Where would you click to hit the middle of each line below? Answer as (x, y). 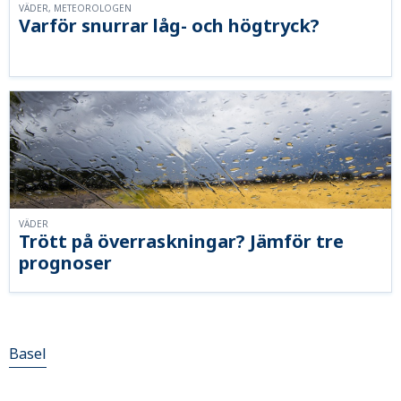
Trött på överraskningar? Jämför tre (181, 242)
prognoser (65, 263)
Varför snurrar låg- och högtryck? (169, 26)
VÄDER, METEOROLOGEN (75, 9)
